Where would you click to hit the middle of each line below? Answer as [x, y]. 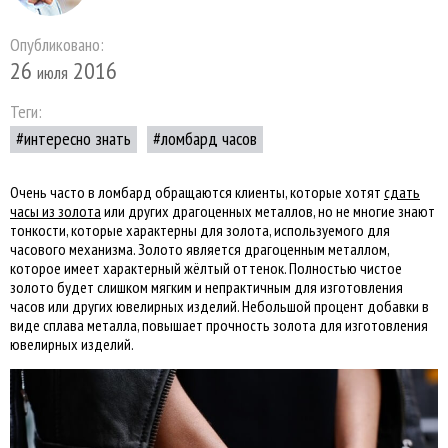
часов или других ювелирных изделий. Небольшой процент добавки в [219, 306]
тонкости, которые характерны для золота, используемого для [200, 230]
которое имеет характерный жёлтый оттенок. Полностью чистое [206, 268]
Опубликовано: [57, 44]
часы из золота [55, 211]
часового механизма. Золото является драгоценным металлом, [199, 249]
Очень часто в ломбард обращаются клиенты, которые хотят [197, 192]
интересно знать [77, 138]
